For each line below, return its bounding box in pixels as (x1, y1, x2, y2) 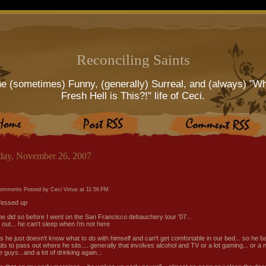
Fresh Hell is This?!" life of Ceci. (61, 90, 205, 102)
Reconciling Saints (76, 51, 190, 68)
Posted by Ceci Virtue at (24, 186, 86, 193)
